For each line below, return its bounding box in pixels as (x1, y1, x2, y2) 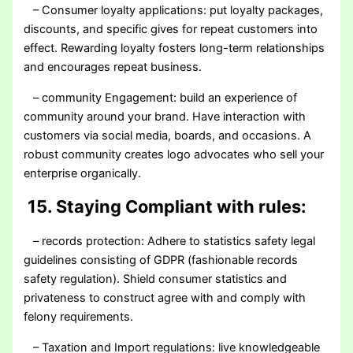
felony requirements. (24, 309, 134, 324)
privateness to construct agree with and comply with (24, 290, 307, 305)
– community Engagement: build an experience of (24, 90, 298, 105)
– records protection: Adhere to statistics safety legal (24, 233, 316, 248)
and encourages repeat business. (24, 60, 203, 75)
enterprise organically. (24, 165, 142, 180)
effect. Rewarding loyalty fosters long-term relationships (24, 41, 325, 56)
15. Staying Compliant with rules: (24, 195, 307, 217)
